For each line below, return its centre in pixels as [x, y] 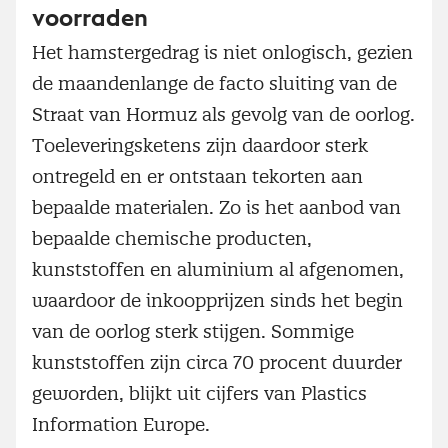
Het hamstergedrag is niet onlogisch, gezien [222, 53]
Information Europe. [121, 425]
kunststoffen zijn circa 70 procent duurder [217, 363]
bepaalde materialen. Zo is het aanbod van [216, 208]
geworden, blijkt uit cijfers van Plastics [199, 394]
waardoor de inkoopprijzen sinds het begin [217, 301]
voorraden [90, 18]
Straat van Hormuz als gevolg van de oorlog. [223, 115]
